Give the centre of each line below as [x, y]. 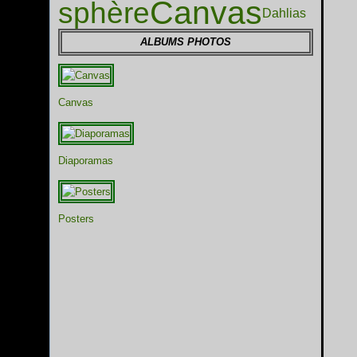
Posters [76, 219]
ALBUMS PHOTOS [186, 42]
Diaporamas [86, 161]
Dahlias [284, 13]
